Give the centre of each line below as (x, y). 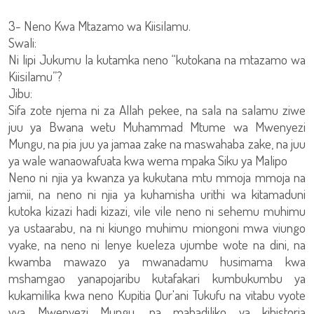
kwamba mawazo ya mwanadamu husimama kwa (157, 261)
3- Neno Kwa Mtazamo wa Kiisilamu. (100, 26)
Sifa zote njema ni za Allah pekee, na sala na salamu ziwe (157, 110)
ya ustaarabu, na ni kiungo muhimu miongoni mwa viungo (157, 227)
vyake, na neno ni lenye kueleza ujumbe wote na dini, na (157, 244)
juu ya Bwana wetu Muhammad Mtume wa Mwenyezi (157, 127)
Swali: (22, 42)
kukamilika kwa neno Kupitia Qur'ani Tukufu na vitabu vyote (157, 295)
